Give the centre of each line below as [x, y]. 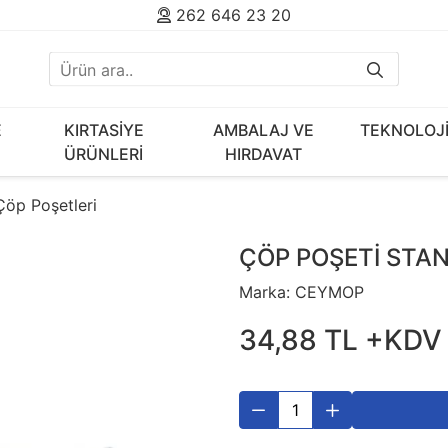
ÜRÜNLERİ [104, 154]
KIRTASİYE [103, 130]
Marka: [264, 292]
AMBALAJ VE [264, 130]
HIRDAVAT [264, 154]
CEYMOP [329, 292]
